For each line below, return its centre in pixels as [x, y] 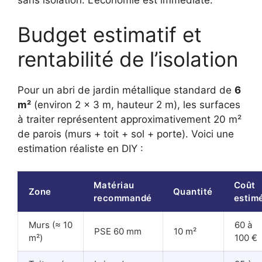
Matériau [114, 185]
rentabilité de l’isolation [128, 59]
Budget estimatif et [110, 35]
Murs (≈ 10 [51, 225]
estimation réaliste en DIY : [80, 149]
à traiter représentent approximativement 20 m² [130, 120]
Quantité [193, 191]
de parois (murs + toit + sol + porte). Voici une [126, 134]
